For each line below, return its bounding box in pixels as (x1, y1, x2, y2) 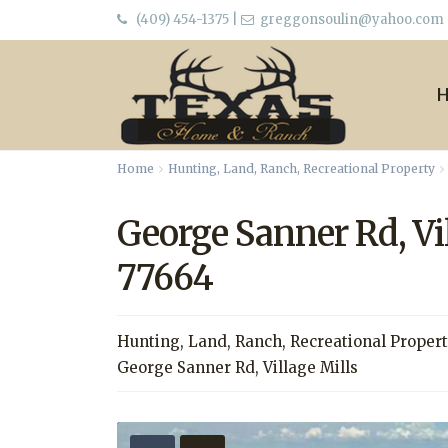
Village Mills (263, 358, 358, 377)
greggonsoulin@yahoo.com (257, 11, 444, 28)
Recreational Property (303, 161, 435, 176)
